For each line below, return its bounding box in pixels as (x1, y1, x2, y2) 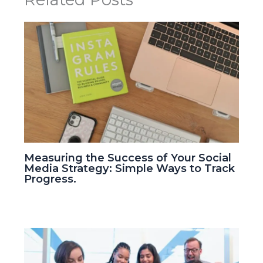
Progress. (24, 171, 77, 186)
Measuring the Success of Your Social (24, 150, 232, 164)
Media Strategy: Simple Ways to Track (24, 161, 235, 175)
